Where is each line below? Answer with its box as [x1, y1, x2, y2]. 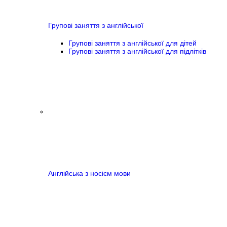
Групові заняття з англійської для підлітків [68, 47, 206, 55]
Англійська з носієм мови [48, 169, 131, 178]
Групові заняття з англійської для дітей [68, 39, 197, 47]
